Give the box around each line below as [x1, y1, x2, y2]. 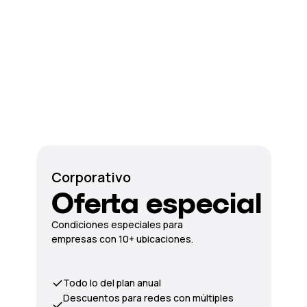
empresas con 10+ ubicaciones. [51, 232, 193, 245]
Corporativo [51, 168, 131, 186]
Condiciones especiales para [51, 218, 183, 231]
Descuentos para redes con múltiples [62, 291, 234, 304]
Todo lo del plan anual [62, 276, 161, 289]
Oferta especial [51, 186, 262, 220]
